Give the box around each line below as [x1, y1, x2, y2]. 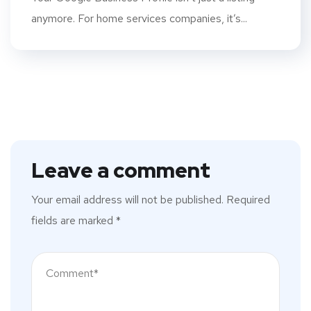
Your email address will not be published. [31, 192, 224, 208]
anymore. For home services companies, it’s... [31, 11, 247, 26]
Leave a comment [31, 156, 210, 185]
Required [226, 192, 270, 208]
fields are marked [31, 213, 116, 228]
